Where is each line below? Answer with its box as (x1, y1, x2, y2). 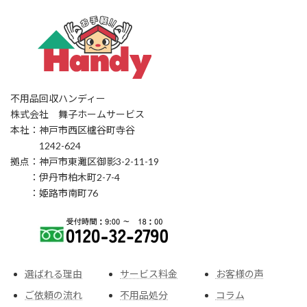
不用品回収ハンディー (10, 92, 106, 104)
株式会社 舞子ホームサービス (10, 108, 145, 120)
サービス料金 (120, 267, 178, 280)
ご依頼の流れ (25, 288, 82, 301)
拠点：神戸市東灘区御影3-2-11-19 (10, 155, 159, 167)
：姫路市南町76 (10, 186, 98, 199)
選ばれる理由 (25, 267, 82, 280)
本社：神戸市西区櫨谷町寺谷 (10, 123, 135, 136)
